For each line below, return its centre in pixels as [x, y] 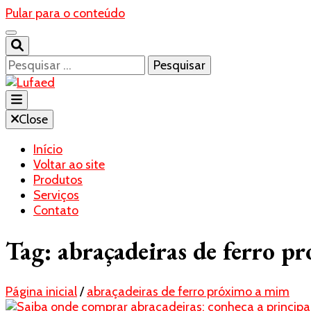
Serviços [56, 195]
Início [48, 149]
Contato [56, 210]
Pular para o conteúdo [65, 13]
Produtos [58, 180]
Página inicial [41, 292]
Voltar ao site [69, 165]
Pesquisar [31, 62]
